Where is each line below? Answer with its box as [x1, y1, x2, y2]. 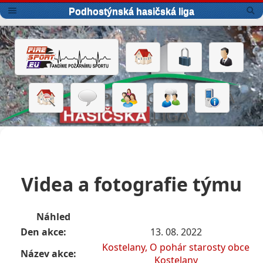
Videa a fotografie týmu [21, 171, 242, 197]
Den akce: [21, 225, 66, 239]
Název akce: [21, 247, 76, 261]
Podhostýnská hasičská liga [69, 6, 194, 17]
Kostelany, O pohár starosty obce [102, 241, 249, 254]
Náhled [36, 210, 70, 224]
